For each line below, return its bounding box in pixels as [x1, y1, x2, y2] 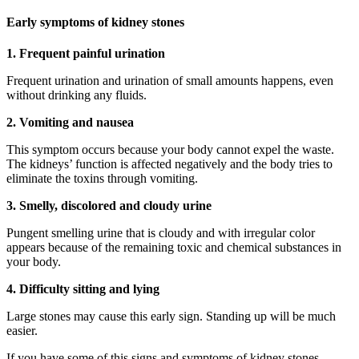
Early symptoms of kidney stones [6, 15, 184, 30]
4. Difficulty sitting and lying [6, 282, 159, 296]
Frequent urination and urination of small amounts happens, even [6, 74, 333, 88]
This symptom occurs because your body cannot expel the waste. [6, 143, 334, 157]
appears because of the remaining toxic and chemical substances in [6, 240, 341, 255]
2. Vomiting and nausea [6, 115, 134, 130]
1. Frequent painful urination [6, 46, 165, 61]
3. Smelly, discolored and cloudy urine [6, 199, 212, 213]
